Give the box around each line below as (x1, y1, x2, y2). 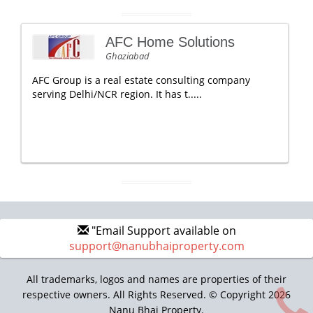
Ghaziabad (105, 50, 150, 62)
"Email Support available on (88, 223, 236, 238)
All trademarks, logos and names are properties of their (27, 272, 286, 286)
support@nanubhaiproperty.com (68, 238, 245, 254)
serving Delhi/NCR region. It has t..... (32, 87, 202, 101)
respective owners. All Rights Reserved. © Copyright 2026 (22, 288, 291, 301)
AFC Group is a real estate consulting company (32, 73, 250, 87)
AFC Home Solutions (105, 34, 235, 50)
